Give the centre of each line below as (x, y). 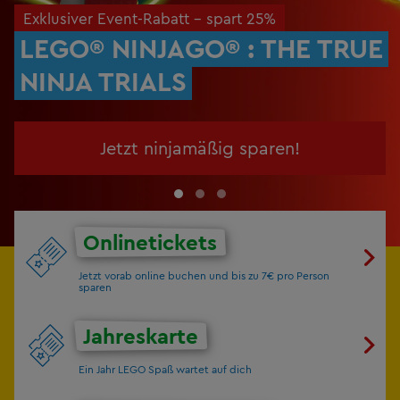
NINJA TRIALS (103, 81)
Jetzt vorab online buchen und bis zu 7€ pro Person (204, 276)
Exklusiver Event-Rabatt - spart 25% (149, 18)
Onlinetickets (150, 242)
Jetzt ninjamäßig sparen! (200, 148)
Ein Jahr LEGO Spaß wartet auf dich (165, 370)
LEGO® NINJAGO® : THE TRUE (201, 48)
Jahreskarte (141, 336)
